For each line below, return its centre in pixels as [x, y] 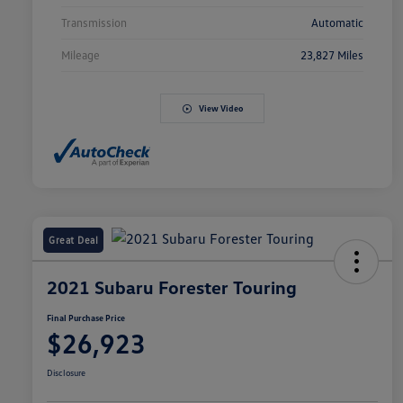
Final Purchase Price [86, 317]
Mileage [81, 55]
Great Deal [73, 239]
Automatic [337, 23]
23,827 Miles [332, 55]
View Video [220, 108]
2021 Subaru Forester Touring [172, 287]
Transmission [94, 23]
